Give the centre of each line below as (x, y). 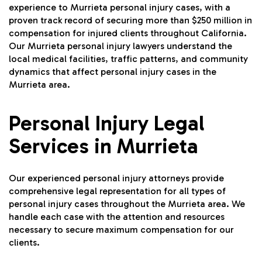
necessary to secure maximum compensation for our (121, 230)
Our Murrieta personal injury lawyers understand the (120, 46)
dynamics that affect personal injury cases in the (113, 72)
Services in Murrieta (104, 146)
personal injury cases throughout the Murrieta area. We (127, 204)
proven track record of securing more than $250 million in (130, 20)
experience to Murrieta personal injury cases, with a (120, 8)
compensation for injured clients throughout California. (128, 33)
